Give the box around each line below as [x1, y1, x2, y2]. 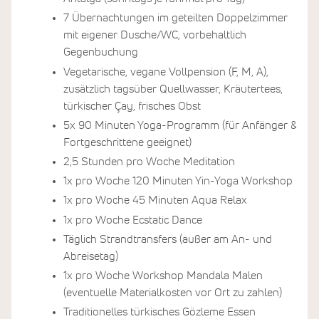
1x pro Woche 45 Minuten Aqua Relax [63, 194, 247, 206]
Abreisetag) [63, 250, 118, 262]
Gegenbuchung [63, 46, 138, 58]
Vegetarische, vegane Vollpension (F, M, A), [63, 66, 268, 78]
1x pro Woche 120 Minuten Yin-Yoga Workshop [63, 175, 293, 187]
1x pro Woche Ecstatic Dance [63, 214, 202, 226]
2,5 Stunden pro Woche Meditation [63, 156, 235, 168]
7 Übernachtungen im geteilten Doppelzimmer [63, 12, 288, 24]
